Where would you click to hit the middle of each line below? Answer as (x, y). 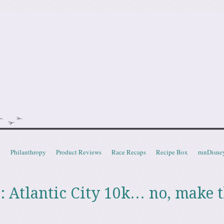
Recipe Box (172, 152)
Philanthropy (28, 152)
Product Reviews (79, 152)
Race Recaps (129, 152)
